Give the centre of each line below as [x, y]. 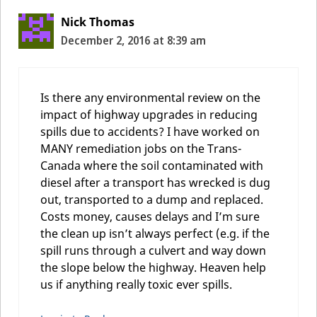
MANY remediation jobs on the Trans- [141, 148]
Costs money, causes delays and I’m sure [150, 216]
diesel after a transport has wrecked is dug [155, 182]
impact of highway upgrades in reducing [149, 114]
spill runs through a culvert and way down [153, 250]
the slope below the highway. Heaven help [153, 267]
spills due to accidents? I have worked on [150, 131]
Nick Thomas [98, 22]
